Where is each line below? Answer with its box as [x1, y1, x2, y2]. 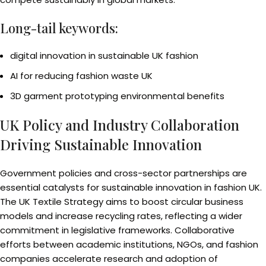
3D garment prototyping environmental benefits [10, 90, 224, 102]
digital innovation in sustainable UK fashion [10, 49, 198, 62]
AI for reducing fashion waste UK [10, 69, 153, 82]
